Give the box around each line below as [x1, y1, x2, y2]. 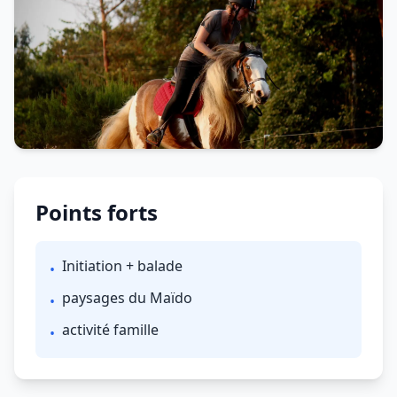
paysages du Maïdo [62, 288, 192, 307]
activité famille [62, 320, 159, 339]
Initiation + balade [62, 256, 183, 276]
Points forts [35, 198, 158, 227]
